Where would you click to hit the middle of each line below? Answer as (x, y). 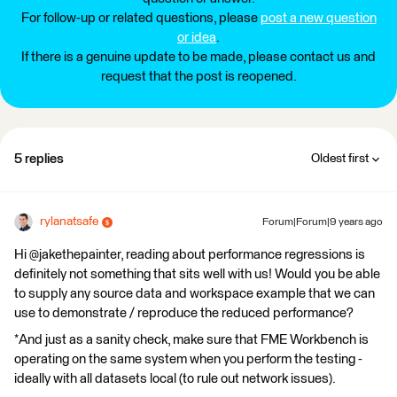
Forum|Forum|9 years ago (323, 222)
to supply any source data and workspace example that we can (195, 294)
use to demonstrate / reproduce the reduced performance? (184, 313)
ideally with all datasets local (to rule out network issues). (175, 379)
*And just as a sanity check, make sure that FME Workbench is (191, 340)
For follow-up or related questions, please (140, 18)
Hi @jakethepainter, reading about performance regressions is (190, 255)
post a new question (318, 18)
